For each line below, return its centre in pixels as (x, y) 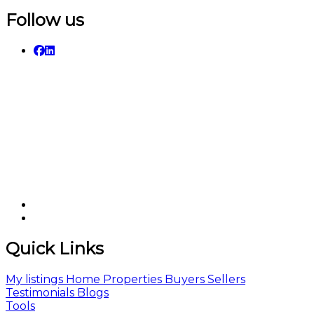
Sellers (225, 280)
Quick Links (55, 249)
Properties (131, 280)
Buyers (183, 280)
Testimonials (40, 293)
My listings (34, 280)
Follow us (45, 20)
